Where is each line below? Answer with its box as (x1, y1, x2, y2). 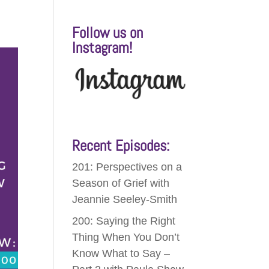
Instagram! (72, 38, 133, 58)
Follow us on (72, 23, 144, 43)
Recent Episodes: (72, 136, 170, 156)
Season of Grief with (72, 177, 170, 190)
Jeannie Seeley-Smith (72, 193, 178, 206)
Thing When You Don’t (72, 231, 180, 244)
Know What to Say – (72, 247, 171, 260)
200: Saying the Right (72, 215, 176, 228)
